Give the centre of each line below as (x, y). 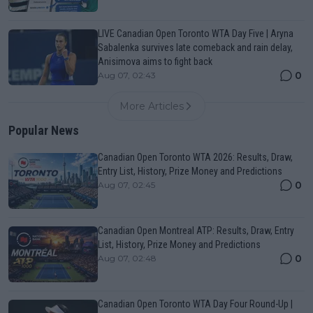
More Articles (152, 106)
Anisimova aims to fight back (155, 61)
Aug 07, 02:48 (127, 258)
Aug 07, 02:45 (126, 184)
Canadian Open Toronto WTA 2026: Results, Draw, (195, 157)
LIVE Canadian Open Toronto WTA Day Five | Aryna (196, 33)
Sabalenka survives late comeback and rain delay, (195, 47)
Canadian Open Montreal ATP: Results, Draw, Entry (196, 230)
